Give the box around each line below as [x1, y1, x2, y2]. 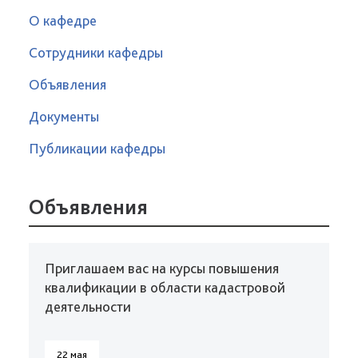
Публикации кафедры [29, 140, 165, 157]
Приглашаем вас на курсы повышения [45, 260, 279, 276]
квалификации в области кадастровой [45, 279, 285, 296]
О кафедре [29, 12, 97, 29]
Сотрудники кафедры [29, 44, 163, 61]
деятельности [45, 298, 131, 315]
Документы [29, 108, 99, 125]
